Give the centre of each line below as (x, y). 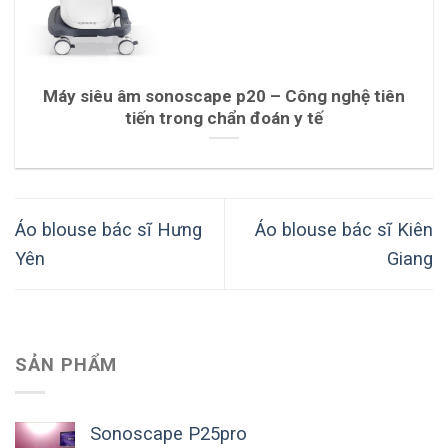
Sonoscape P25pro (168, 434)
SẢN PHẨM (66, 364)
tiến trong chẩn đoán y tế (224, 117)
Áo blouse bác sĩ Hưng (108, 229)
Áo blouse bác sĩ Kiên (344, 229)
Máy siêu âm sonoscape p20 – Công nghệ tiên (224, 95)
